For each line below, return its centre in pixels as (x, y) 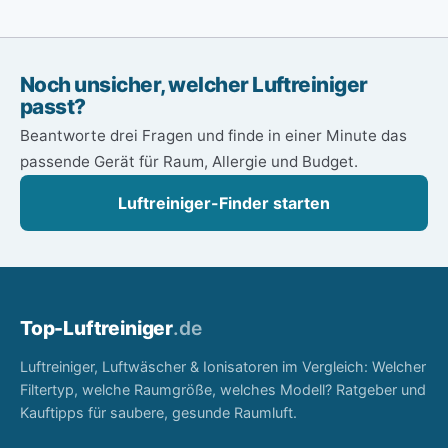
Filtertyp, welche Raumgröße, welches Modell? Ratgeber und (223, 389)
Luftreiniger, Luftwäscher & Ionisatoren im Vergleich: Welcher (223, 366)
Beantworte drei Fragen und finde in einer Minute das (213, 136)
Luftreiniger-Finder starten (224, 203)
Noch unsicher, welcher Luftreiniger (194, 84)
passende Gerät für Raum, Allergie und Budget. (189, 162)
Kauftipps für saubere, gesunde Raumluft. (158, 412)
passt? (53, 106)
